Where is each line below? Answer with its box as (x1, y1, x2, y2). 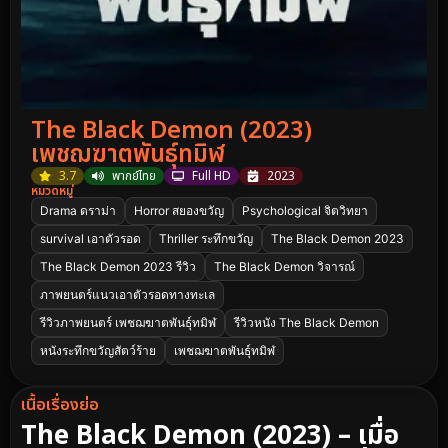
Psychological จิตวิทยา (242, 202, 368, 218)
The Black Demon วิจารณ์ (214, 258, 355, 274)
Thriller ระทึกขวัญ (159, 230, 253, 246)
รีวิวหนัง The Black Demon (234, 314, 379, 330)
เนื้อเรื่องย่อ (21, 392, 99, 417)
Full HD (192, 166, 231, 185)
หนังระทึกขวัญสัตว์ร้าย (40, 342, 156, 358)
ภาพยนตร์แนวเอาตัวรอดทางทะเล (40, 286, 215, 302)
